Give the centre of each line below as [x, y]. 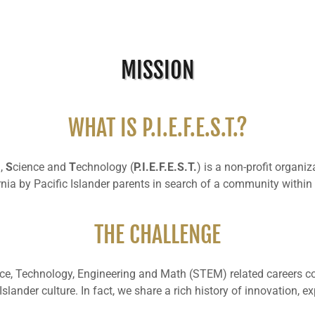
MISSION [157, 70]
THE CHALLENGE [157, 235]
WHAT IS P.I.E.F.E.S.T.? [157, 128]
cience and [40, 167]
